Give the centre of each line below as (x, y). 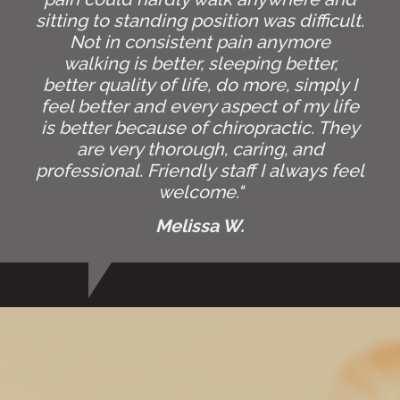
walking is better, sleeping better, (200, 64)
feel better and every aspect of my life (200, 107)
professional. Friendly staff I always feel (200, 171)
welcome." (200, 192)
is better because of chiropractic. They (200, 128)
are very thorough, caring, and (200, 150)
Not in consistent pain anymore (200, 42)
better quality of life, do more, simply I (200, 85)
